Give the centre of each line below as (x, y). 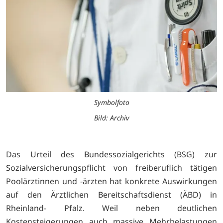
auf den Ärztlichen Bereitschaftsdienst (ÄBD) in (111, 195)
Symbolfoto (111, 103)
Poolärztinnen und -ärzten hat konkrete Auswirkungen (111, 181)
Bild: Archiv (111, 118)
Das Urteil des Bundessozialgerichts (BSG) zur (111, 155)
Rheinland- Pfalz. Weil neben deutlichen (111, 208)
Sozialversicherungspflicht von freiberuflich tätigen (111, 168)
